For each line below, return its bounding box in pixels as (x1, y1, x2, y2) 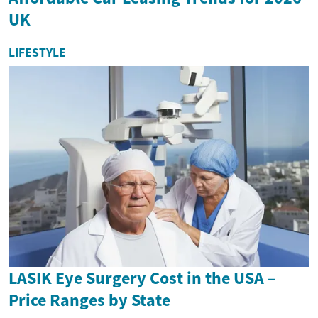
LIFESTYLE (9, 45, 66, 61)
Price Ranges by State (9, 288, 170, 311)
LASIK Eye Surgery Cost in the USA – (9, 266, 276, 289)
